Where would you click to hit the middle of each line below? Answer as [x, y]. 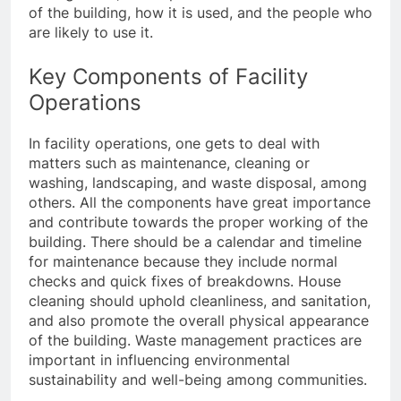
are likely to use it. [91, 32]
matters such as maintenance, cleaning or [169, 162]
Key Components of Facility [168, 76]
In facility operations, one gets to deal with [174, 143]
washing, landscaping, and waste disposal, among [198, 182]
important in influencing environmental [159, 359]
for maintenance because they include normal [183, 261]
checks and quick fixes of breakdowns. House [185, 281]
